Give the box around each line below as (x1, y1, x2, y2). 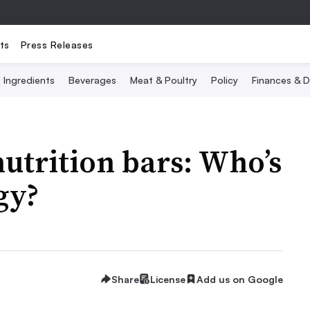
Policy (211, 74, 238, 86)
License (150, 273, 185, 285)
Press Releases (20, 38, 93, 51)
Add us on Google (197, 273, 283, 285)
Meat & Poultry (130, 74, 197, 86)
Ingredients (3, 74, 55, 86)
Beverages (69, 74, 116, 86)
